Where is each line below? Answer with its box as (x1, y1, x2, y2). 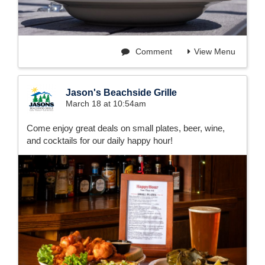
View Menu (194, 47, 235, 57)
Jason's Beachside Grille (66, 88, 177, 98)
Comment (133, 47, 172, 57)
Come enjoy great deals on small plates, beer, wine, (27, 123, 225, 134)
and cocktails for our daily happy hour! (27, 135, 173, 146)
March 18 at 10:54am (66, 99, 146, 109)
